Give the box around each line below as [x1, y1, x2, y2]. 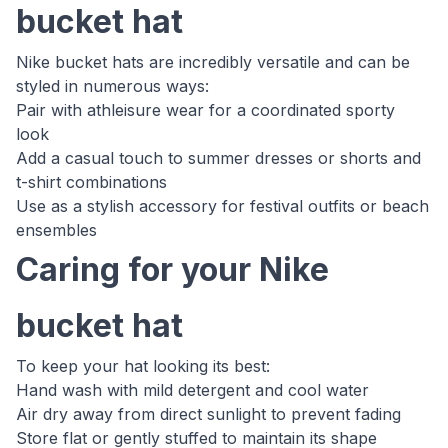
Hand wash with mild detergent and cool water [16, 380, 369, 400]
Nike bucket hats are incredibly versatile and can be [16, 52, 410, 72]
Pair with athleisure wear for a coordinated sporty [16, 100, 395, 120]
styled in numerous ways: [16, 76, 209, 96]
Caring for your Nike [16, 250, 329, 289]
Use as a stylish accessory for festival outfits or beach [16, 196, 429, 216]
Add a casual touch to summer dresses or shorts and [16, 148, 421, 168]
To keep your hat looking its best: [16, 356, 270, 376]
